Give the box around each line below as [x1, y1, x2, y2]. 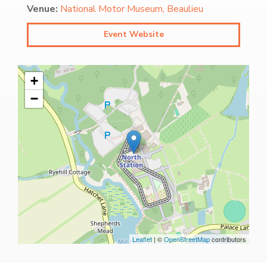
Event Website [103, 29, 164, 41]
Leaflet [132, 234, 152, 244]
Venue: [27, 2, 58, 16]
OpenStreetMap [164, 234, 210, 244]
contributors [210, 234, 246, 244]
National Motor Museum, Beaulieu [60, 2, 203, 16]
